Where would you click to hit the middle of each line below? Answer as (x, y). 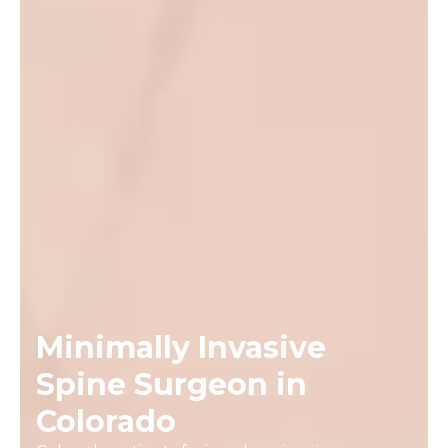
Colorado (106, 421)
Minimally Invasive (181, 347)
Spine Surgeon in (171, 384)
